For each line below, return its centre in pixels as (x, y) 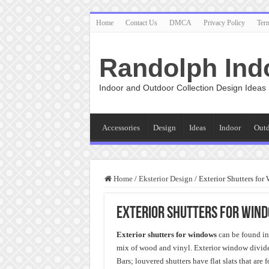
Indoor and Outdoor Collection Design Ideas (182, 88)
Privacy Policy (224, 23)
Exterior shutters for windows (166, 234)
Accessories (121, 128)
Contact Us (141, 23)
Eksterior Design (165, 179)
